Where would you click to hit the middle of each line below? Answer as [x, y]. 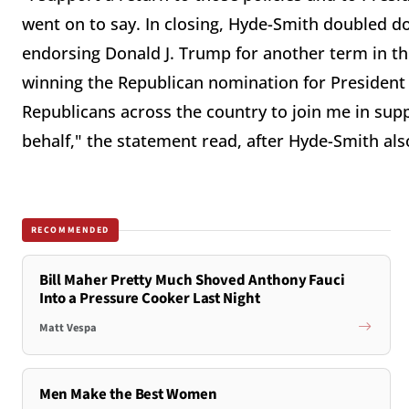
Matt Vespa [68, 327]
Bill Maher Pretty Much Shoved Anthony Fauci [192, 281]
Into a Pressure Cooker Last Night [149, 299]
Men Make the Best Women [128, 394]
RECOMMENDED [70, 230]
